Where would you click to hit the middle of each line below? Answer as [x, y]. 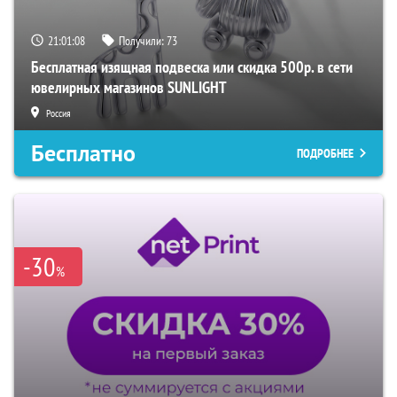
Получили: [143, 40]
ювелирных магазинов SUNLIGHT [129, 87]
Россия [58, 113]
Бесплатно [83, 153]
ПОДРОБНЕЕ [325, 153]
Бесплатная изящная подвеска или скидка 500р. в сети [192, 66]
